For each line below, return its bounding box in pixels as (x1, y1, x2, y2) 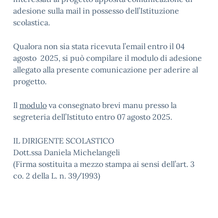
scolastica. (13, 18, 50, 27)
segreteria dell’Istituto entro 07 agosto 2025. (13, 112, 172, 122)
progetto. (13, 76, 47, 86)
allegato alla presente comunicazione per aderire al (13, 65, 198, 74)
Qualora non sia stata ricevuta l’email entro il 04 (13, 41, 185, 51)
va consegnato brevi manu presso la (47, 100, 177, 110)
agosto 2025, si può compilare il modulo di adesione (13, 53, 202, 63)
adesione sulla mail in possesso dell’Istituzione (13, 6, 179, 16)
